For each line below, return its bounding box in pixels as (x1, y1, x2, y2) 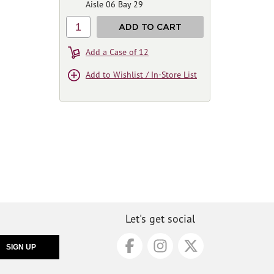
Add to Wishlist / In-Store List (86, 69, 197, 80)
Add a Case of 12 (86, 46, 149, 57)
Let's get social (125, 211, 195, 226)
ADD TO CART (119, 22, 182, 31)
